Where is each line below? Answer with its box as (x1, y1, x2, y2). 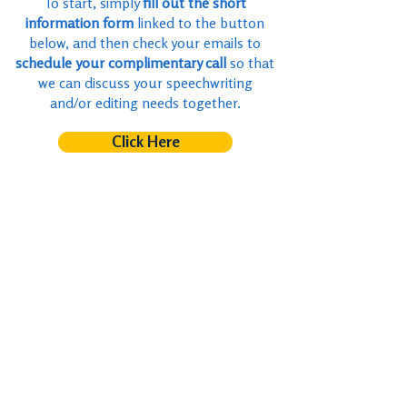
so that (226, 55, 274, 72)
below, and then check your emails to (29, 35, 261, 52)
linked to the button (137, 15, 264, 32)
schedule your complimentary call (15, 55, 226, 72)
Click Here (111, 133, 180, 151)
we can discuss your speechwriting (37, 74, 253, 92)
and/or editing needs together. (49, 94, 241, 112)
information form (25, 15, 137, 32)
